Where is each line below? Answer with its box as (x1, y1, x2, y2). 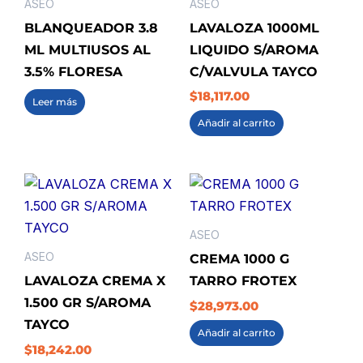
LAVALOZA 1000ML (190, 19, 319, 36)
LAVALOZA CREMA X (24, 272, 165, 289)
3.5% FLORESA (24, 62, 122, 79)
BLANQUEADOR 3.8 (24, 19, 158, 36)
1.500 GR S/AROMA (24, 294, 151, 311)
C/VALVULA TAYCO (190, 62, 318, 79)
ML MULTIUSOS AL (24, 41, 151, 58)
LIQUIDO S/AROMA (190, 41, 318, 58)
